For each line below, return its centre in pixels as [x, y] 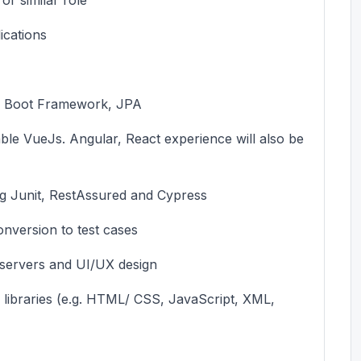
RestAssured [88, 195]
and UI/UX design [101, 264]
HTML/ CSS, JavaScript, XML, [178, 299]
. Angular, [94, 138]
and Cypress [167, 195]
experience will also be [232, 138]
